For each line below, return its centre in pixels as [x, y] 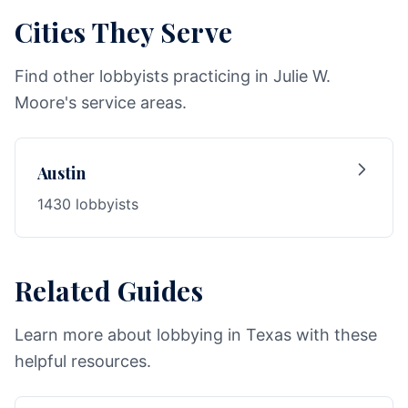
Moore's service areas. [101, 102]
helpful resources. [83, 361]
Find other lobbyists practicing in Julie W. [173, 76]
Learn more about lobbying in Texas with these [196, 335]
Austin [62, 173]
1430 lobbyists [88, 204]
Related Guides [109, 290]
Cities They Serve [124, 31]
